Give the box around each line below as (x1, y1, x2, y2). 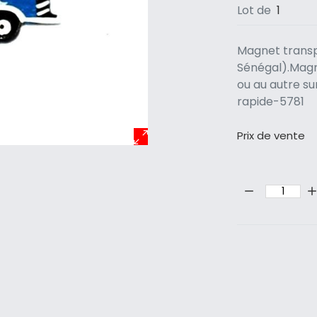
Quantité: (236, 174, 288, 191)
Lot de (237, 2, 275, 19)
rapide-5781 (237, 93, 305, 110)
